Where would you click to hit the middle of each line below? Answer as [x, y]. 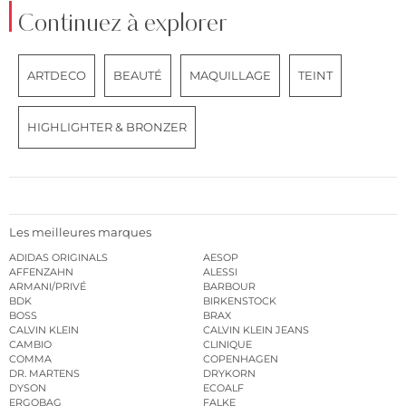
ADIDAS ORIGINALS [58, 257]
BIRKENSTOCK [240, 300]
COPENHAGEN [241, 358]
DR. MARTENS [44, 373]
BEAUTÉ [138, 76]
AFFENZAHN [41, 271]
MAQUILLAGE [230, 76]
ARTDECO [57, 76]
